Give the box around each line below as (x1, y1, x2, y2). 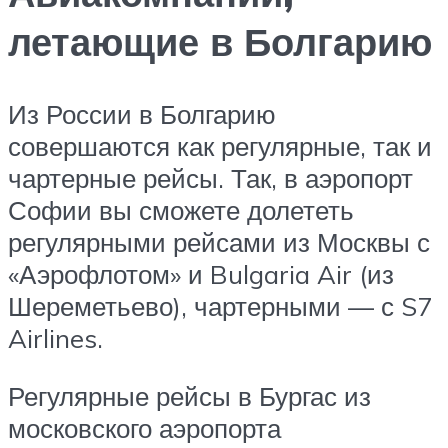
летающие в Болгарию (8, 17, 432, 67)
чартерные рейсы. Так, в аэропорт (8, 162, 413, 195)
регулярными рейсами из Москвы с (8, 226, 430, 259)
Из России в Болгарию (8, 98, 276, 131)
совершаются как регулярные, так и (8, 130, 432, 163)
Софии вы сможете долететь (8, 194, 354, 227)
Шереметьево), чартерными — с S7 (8, 290, 432, 323)
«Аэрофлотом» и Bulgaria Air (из (8, 258, 394, 291)
